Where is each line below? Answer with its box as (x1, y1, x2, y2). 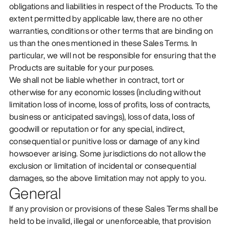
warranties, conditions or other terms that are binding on (9, 24, 214, 37)
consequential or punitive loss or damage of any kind (9, 134, 200, 147)
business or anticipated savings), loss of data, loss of (9, 110, 195, 123)
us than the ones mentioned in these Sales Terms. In (9, 36, 198, 49)
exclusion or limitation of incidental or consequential (9, 159, 197, 172)
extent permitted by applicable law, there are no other (9, 12, 203, 25)
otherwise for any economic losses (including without (9, 85, 201, 98)
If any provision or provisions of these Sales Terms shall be (9, 202, 219, 215)
